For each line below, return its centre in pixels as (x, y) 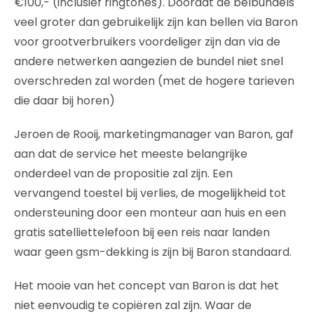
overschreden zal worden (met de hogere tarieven (154, 81)
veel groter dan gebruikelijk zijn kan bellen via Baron (156, 22)
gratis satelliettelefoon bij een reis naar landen (142, 232)
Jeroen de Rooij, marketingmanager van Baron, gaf (154, 134)
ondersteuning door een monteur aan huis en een (150, 212)
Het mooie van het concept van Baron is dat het (146, 285)
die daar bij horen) (64, 100)
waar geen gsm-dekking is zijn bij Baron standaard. (153, 252)
